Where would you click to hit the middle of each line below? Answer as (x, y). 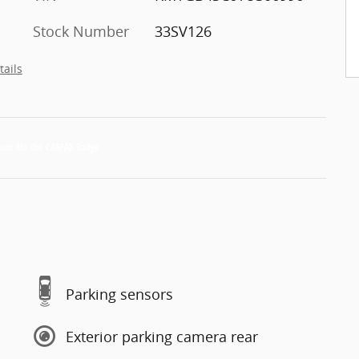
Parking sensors (119, 294)
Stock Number (81, 31)
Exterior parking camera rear (162, 336)
